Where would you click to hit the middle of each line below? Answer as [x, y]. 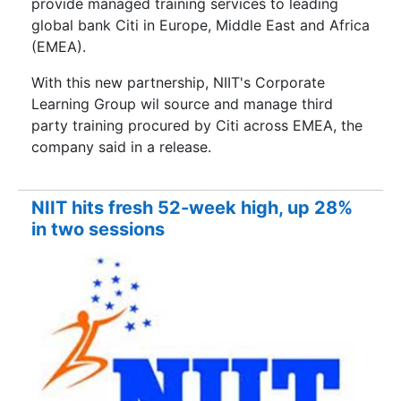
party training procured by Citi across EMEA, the [197, 125]
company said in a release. [121, 146]
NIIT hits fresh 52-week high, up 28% [192, 208]
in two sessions [98, 230]
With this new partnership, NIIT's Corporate [178, 82]
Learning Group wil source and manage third [182, 103]
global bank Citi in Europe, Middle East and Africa [200, 25]
